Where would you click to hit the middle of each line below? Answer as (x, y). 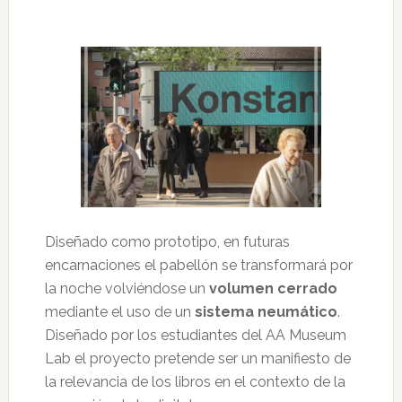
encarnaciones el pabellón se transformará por (198, 265)
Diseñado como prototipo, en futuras (167, 241)
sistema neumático (266, 311)
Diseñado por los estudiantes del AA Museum (195, 335)
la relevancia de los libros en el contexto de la (195, 381)
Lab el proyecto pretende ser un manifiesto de (197, 358)
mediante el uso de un (119, 311)
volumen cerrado (271, 288)
